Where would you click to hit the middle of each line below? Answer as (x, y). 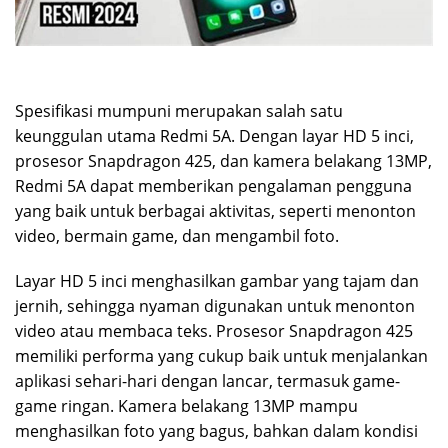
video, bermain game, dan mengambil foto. (177, 236)
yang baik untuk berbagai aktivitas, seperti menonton (215, 211)
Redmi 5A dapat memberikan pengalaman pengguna (213, 186)
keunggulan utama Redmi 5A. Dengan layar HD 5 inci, (214, 136)
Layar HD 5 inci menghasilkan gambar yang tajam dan (217, 281)
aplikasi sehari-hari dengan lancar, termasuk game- (207, 381)
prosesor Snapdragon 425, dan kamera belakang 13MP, (223, 161)
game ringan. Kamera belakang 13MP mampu (186, 406)
